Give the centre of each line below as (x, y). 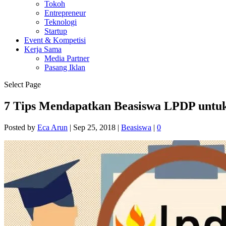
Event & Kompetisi (55, 40)
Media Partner (67, 58)
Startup (56, 31)
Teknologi (61, 22)
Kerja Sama (43, 49)
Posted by (21, 127)
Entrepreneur (65, 13)
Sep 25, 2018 (94, 127)
